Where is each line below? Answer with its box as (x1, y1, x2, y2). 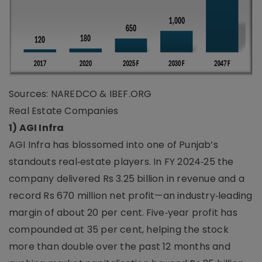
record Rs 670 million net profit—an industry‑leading (9, 188, 253, 202)
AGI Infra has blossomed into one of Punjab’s (9, 137, 218, 151)
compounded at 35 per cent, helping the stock (9, 222, 229, 236)
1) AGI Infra (9, 120, 64, 135)
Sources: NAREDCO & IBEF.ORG (9, 87, 152, 101)
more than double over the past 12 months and (9, 239, 230, 253)
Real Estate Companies (9, 104, 119, 118)
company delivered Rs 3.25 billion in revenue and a (9, 171, 245, 185)
